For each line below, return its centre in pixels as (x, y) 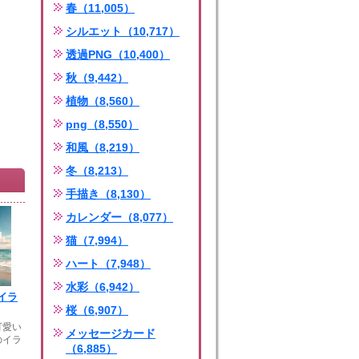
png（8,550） (102, 124)
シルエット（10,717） (123, 31)
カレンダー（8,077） (119, 217)
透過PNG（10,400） (118, 54)
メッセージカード (111, 333)
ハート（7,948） (108, 264)
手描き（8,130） (108, 194)
